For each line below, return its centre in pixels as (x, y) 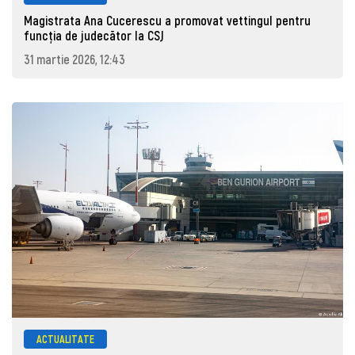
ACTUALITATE (65, 338)
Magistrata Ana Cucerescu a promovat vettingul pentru (167, 21)
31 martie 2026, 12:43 (74, 59)
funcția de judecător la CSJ (94, 36)
